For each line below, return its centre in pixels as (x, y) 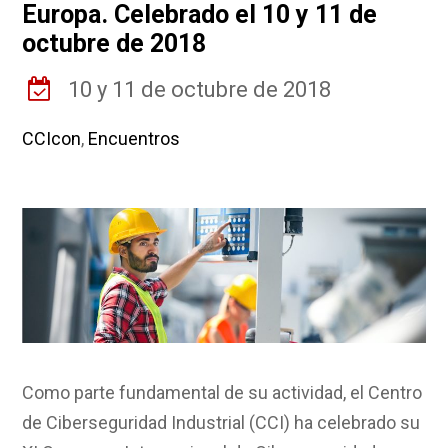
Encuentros (134, 138)
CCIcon (52, 138)
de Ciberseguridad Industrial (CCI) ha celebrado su (221, 422)
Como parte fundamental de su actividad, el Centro (222, 392)
